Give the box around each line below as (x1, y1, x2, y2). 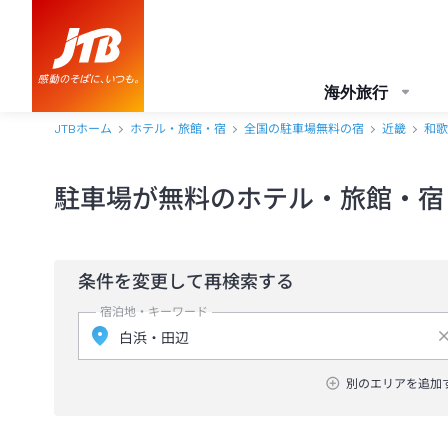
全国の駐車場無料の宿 (244, 122, 364, 136)
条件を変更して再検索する (78, 271, 294, 292)
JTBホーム (54, 122, 112, 136)
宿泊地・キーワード (100, 305, 208, 319)
